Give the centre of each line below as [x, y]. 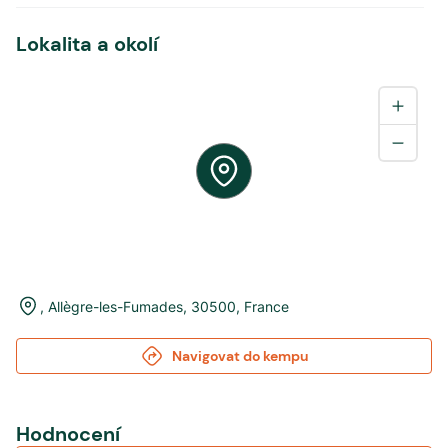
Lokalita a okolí [87, 44]
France [266, 306]
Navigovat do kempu [240, 356]
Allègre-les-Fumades [115, 306]
